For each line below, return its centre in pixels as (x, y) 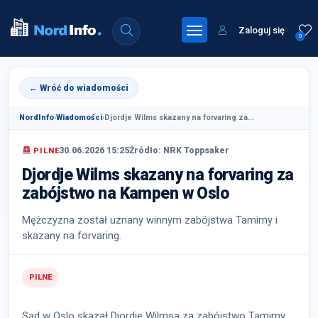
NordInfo (37, 117)
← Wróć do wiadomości (79, 88)
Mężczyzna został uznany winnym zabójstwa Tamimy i (150, 220)
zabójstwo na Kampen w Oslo (126, 193)
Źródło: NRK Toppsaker (180, 150)
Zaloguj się (261, 30)
